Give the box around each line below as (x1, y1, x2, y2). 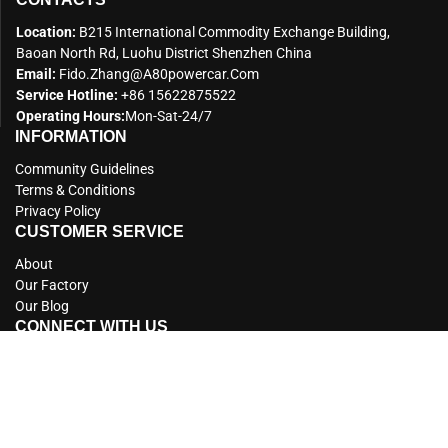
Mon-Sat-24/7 (125, 107, 212, 124)
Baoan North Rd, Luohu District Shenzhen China (16, 44, 312, 61)
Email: (16, 65, 56, 82)
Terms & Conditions (15, 181, 135, 198)
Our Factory (15, 276, 89, 293)
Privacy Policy (15, 202, 101, 219)
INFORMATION (15, 127, 127, 145)
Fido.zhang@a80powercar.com (59, 65, 259, 82)
